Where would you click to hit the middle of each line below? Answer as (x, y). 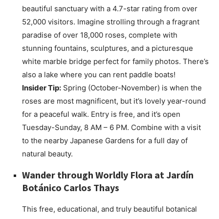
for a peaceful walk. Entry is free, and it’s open (101, 114)
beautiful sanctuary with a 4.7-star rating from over (110, 9)
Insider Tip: (42, 88)
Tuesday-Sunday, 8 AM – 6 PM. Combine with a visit (111, 128)
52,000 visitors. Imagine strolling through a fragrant (111, 22)
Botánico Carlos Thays (71, 188)
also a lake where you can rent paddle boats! (99, 75)
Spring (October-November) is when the (131, 88)
